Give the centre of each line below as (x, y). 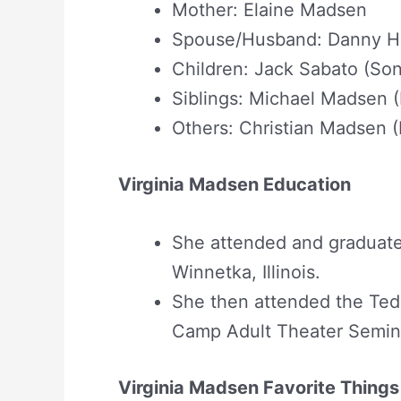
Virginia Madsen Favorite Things (259, 387)
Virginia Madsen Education (235, 184)
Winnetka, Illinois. (246, 272)
